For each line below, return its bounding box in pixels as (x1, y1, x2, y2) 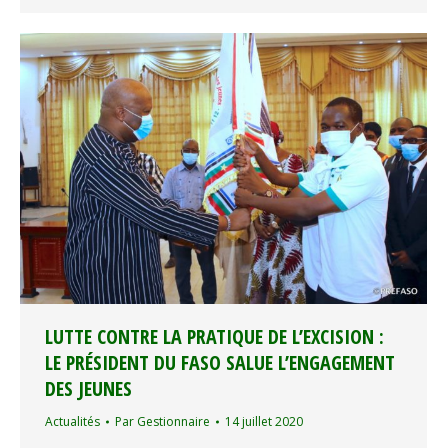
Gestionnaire (137, 413, 210, 431)
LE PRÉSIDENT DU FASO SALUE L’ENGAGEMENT (45, 349, 395, 377)
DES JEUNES (45, 375, 132, 403)
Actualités (45, 413, 100, 431)
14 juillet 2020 (225, 413, 303, 431)
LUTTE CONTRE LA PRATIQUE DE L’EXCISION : (45, 323, 384, 351)
